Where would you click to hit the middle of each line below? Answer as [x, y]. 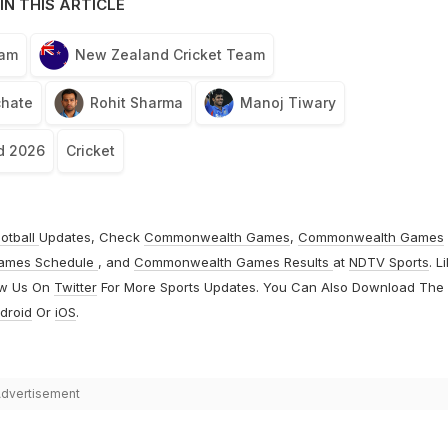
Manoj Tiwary [287, 103]
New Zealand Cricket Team [169, 55]
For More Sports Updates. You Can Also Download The [270, 287]
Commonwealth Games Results [233, 262]
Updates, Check [91, 237]
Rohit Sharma [136, 103]
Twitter [75, 287]
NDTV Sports [388, 262]
